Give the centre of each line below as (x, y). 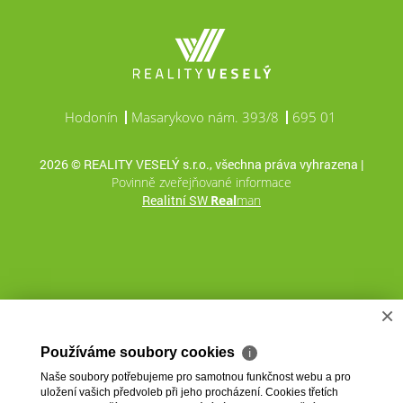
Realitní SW (176, 200)
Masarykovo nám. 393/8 (205, 116)
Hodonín (91, 116)
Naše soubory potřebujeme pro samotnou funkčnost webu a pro (196, 377)
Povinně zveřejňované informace (201, 182)
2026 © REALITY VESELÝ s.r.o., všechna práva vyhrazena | (201, 164)
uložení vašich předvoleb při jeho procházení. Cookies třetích (189, 392)
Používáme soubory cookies (139, 352)
